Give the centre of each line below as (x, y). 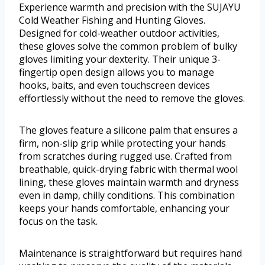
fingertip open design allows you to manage (117, 72)
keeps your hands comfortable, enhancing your (124, 209)
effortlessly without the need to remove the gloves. (132, 98)
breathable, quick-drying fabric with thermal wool (128, 169)
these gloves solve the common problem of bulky (128, 46)
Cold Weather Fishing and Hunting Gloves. (112, 20)
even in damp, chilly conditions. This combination (127, 195)
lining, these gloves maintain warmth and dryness (129, 182)
